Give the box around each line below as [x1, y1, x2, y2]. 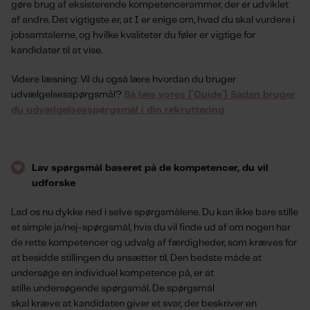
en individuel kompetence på [62, 268, 190, 278]
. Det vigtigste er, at [48, 15, 134, 25]
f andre [17, 15, 48, 25]
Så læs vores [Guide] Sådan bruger [124, 90, 295, 100]
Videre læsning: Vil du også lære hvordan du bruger [11, 75, 236, 84]
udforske [32, 179, 75, 188]
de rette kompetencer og [11, 238, 125, 248]
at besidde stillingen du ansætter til [11, 253, 167, 263]
